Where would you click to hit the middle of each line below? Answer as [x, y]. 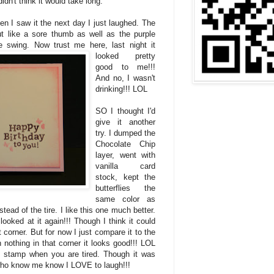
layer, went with [125, 155]
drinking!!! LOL [121, 89]
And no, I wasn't [125, 78]
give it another [125, 122]
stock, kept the [125, 177]
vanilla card [125, 166]
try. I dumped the [125, 133]
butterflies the [125, 188]
